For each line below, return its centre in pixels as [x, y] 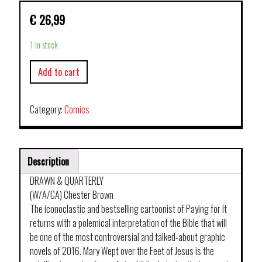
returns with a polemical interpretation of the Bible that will [128, 223]
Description [48, 161]
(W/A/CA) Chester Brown [72, 194]
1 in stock [44, 44]
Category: [47, 109]
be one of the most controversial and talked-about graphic [127, 237]
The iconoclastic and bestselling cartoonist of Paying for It [128, 208]
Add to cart [59, 72]
